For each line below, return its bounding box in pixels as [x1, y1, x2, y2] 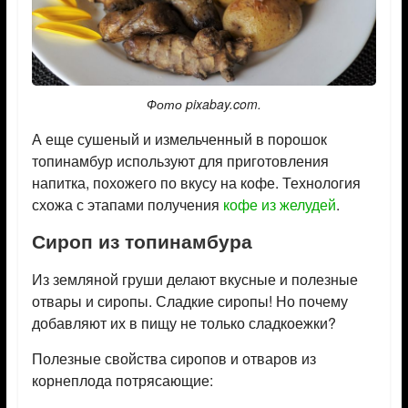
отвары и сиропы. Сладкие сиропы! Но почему [31, 290, 348, 311]
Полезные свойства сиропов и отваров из [31, 347, 316, 369]
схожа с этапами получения [31, 193, 223, 215]
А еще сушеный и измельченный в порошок [31, 127, 327, 149]
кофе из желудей [222, 193, 336, 215]
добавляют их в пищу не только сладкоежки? [31, 311, 336, 333]
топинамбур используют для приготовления [31, 149, 329, 171]
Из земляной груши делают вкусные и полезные [31, 268, 358, 290]
